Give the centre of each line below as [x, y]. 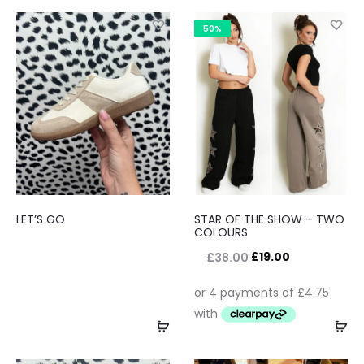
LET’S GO [41, 220]
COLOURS [221, 233]
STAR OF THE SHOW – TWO [269, 220]
